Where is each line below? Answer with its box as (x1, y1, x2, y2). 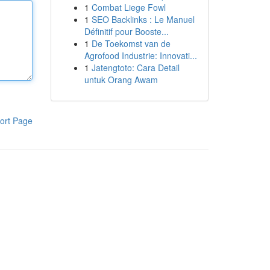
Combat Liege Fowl (91, 1, 166, 13)
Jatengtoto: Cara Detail (91, 61, 180, 74)
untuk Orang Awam (84, 74, 158, 86)
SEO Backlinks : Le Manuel (91, 13, 195, 25)
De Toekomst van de (91, 37, 171, 49)
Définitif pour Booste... (84, 25, 169, 37)
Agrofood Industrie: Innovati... (84, 49, 197, 61)
